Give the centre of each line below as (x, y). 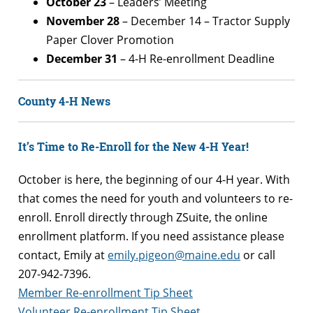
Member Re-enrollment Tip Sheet (105, 293)
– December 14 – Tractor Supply (205, 21)
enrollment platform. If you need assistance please (151, 236)
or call (258, 255)
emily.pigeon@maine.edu (174, 255)
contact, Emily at (63, 255)
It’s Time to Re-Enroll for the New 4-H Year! (133, 146)
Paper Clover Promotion (110, 39)
